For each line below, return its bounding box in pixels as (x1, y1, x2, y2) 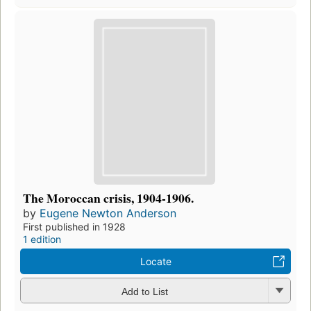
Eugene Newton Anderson (40, 206, 176, 221)
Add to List (121, 285, 168, 297)
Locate (140, 255, 171, 268)
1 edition (23, 233, 61, 246)
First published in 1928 (23, 221, 126, 233)
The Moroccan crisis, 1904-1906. (23, 189, 194, 208)
